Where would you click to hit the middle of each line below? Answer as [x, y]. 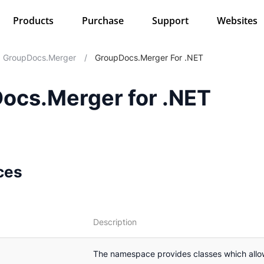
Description [115, 222]
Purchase [103, 21]
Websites [237, 21]
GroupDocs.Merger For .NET [149, 58]
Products [33, 21]
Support [170, 21]
